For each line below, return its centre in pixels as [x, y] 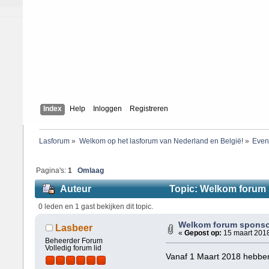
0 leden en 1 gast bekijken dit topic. [95, 206]
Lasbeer [74, 227]
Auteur [76, 189]
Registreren [149, 109]
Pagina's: [52, 170]
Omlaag [91, 170]
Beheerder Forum [74, 241]
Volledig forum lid [74, 248]
